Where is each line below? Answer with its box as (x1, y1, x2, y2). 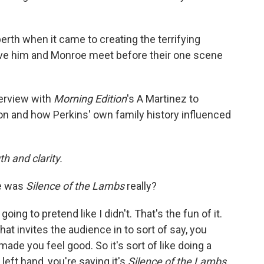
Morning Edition (54, 93, 127, 105)
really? (124, 180, 157, 192)
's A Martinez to (127, 93, 199, 105)
